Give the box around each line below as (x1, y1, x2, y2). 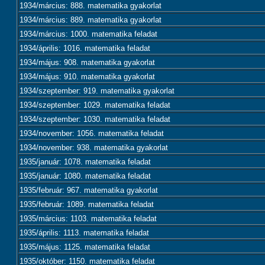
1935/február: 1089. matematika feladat (20, 200, 154, 209)
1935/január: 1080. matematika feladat (20, 172, 151, 180)
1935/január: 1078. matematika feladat (20, 157, 151, 166)
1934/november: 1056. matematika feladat (20, 129, 164, 138)
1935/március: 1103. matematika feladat (20, 214, 157, 223)
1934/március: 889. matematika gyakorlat (20, 15, 161, 24)
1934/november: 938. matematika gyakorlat (20, 143, 168, 152)
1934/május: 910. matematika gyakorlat (20, 72, 155, 81)
